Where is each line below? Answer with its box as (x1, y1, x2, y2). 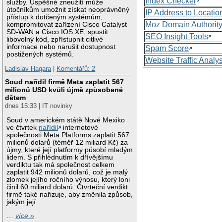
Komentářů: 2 (56, 65, 96, 73)
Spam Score (145, 44, 189, 53)
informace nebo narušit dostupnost (6, 43, 116, 51)
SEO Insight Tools (145, 32, 209, 41)
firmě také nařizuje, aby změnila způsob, (6, 190, 133, 198)
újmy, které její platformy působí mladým (6, 146, 133, 154)
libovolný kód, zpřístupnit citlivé (6, 35, 104, 43)
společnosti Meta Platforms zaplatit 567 (6, 131, 130, 139)
